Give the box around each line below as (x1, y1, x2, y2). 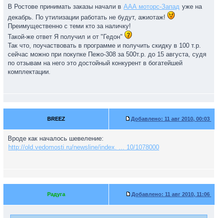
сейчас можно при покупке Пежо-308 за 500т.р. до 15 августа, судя (8, 51, 206, 58)
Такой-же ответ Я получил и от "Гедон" (8, 33, 125, 40)
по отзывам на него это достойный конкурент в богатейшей (8, 59, 182, 67)
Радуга (47, 191, 65, 197)
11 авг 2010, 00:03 (163, 116, 211, 122)
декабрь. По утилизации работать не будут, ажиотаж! (8, 14, 167, 21)
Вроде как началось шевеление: (8, 135, 104, 142)
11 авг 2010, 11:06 (163, 191, 211, 197)
